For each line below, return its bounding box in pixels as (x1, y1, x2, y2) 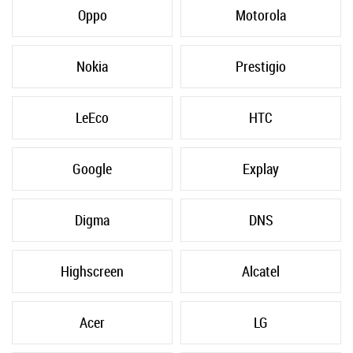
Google (72, 159, 112, 179)
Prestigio (236, 57, 286, 76)
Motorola (236, 6, 286, 25)
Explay (243, 159, 279, 179)
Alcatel (242, 262, 280, 281)
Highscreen (61, 262, 124, 281)
